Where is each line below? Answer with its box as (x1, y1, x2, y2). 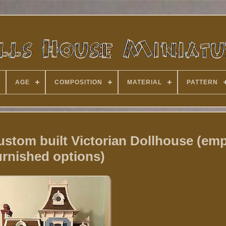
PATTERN (186, 79, 218, 86)
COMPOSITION (54, 79, 102, 86)
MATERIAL (127, 79, 162, 86)
